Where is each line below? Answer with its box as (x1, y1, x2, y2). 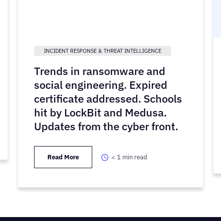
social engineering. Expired (34, 77, 167, 92)
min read (122, 153, 147, 162)
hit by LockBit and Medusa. (34, 105, 167, 120)
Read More (47, 153, 79, 162)
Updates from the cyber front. (34, 119, 178, 134)
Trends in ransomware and (34, 64, 165, 78)
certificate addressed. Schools (34, 91, 182, 106)
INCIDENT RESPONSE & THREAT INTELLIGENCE (43, 47, 161, 55)
